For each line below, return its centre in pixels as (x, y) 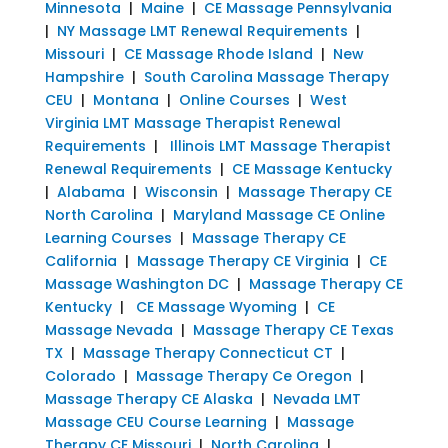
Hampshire (84, 76)
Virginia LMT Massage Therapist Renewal (192, 122)
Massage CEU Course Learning (155, 421)
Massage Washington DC (136, 283)
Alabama (90, 191)
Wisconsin (181, 191)
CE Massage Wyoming (214, 306)
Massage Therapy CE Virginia (242, 260)
